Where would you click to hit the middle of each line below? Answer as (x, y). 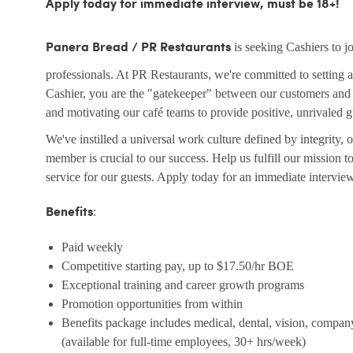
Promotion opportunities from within (152, 304)
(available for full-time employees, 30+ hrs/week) (184, 342)
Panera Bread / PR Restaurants (138, 48)
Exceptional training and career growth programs (183, 285)
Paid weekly (92, 247)
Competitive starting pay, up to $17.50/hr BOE (178, 266)
